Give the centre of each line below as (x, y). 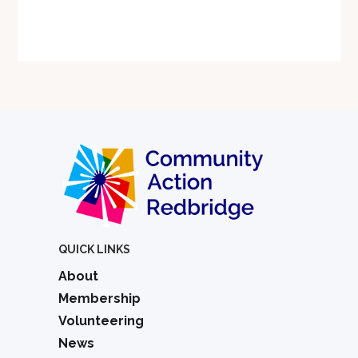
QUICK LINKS (94, 249)
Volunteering (101, 320)
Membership (99, 298)
